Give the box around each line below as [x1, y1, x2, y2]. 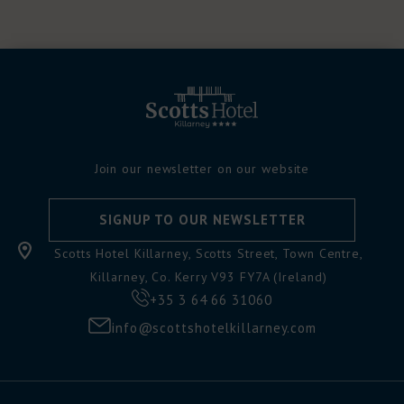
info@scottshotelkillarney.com [111, 319, 317, 336]
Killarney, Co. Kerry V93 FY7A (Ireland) [90, 269, 327, 285]
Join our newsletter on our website [94, 161, 310, 177]
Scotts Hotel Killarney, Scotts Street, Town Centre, [54, 245, 363, 262]
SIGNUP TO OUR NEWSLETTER [98, 211, 306, 228]
